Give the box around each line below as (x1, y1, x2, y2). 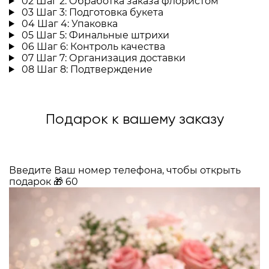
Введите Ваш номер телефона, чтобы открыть (9, 164, 241, 176)
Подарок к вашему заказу (45, 112, 224, 127)
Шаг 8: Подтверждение (36, 63, 153, 75)
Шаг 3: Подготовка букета (35, 6, 163, 18)
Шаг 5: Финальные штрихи (35, 29, 169, 41)
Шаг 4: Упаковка (37, 17, 118, 29)
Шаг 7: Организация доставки (35, 52, 186, 64)
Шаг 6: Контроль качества (36, 40, 165, 52)
